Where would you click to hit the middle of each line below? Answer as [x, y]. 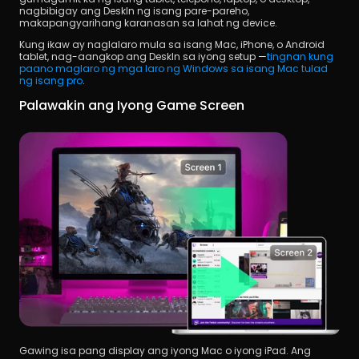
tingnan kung [300, 57]
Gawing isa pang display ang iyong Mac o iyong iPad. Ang [165, 350]
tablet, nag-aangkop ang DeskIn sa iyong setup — [143, 57]
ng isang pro [51, 81]
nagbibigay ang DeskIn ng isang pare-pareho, [134, 11]
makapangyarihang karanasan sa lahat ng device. [148, 23]
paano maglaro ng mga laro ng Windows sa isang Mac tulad [173, 69]
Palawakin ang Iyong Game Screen [132, 106]
